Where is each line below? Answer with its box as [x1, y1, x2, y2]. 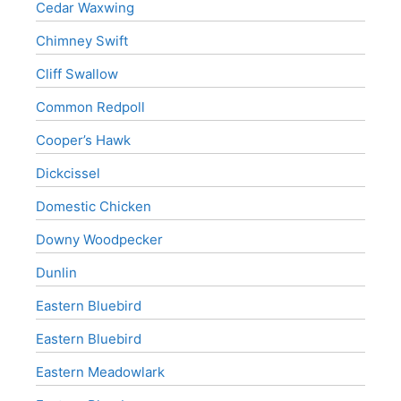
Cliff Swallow [36, 65, 118, 82]
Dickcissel [36, 165, 100, 182]
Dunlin [36, 264, 77, 281]
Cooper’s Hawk [36, 132, 131, 149]
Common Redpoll [36, 98, 145, 115]
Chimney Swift [36, 32, 128, 49]
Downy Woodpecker [36, 231, 163, 248]
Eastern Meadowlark [36, 363, 165, 380]
